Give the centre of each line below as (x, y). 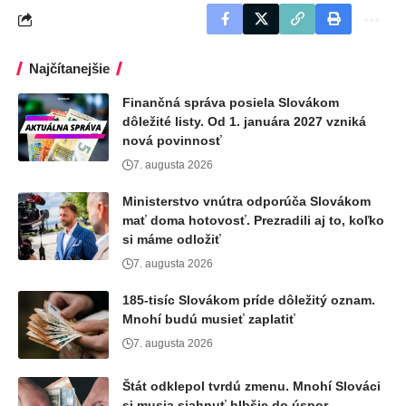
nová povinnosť (172, 140)
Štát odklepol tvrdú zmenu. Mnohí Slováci (251, 386)
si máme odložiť (172, 239)
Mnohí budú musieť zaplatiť (209, 319)
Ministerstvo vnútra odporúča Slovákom (246, 201)
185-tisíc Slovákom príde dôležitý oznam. (249, 300)
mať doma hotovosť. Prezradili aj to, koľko (253, 220)
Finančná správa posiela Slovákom (231, 102)
